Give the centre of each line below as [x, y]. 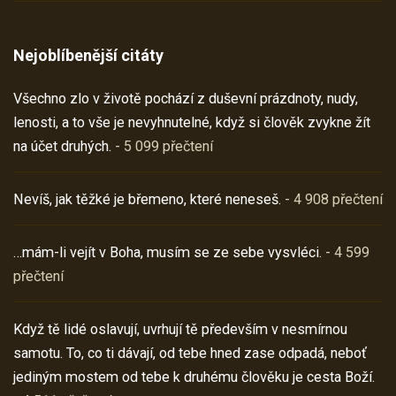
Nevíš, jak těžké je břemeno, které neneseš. [147, 199]
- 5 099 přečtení [162, 146]
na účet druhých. [62, 146]
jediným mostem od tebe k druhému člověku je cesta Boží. [194, 377]
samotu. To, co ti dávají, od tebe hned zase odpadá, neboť [190, 353]
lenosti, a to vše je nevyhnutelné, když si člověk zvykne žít [192, 122]
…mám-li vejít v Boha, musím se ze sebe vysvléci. [168, 252]
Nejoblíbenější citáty [88, 55]
